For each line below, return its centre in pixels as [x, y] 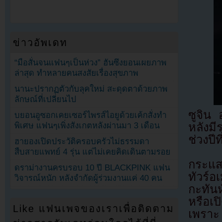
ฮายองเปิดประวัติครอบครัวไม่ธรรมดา [82, 142]
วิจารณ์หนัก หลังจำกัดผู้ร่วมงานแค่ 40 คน [88, 178]
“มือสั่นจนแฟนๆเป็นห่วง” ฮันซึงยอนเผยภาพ [91, 62]
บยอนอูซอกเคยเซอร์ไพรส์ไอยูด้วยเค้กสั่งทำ [91, 115]
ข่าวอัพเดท [40, 42]
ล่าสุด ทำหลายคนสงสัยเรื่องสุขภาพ [77, 73]
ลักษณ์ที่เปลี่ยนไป [46, 100]
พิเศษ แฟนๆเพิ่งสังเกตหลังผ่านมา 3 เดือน [87, 126]
